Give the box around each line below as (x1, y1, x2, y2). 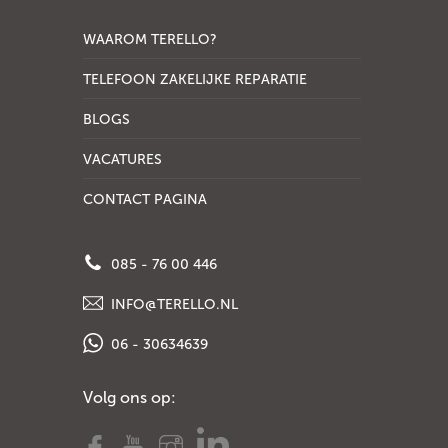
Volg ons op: (83, 388, 177, 407)
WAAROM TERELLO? (83, 31, 218, 48)
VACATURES (83, 151, 163, 168)
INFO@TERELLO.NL (107, 296, 239, 313)
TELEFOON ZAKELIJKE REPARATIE (83, 71, 308, 88)
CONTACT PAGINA (83, 191, 208, 208)
